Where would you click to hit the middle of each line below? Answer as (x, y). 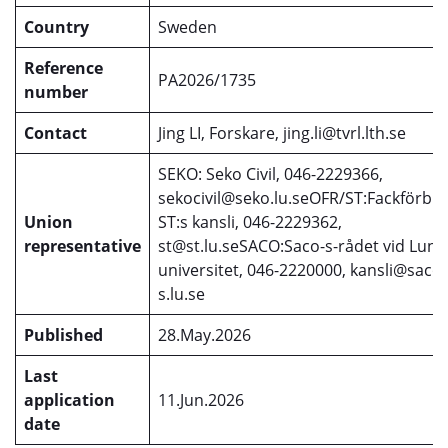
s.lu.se (181, 294)
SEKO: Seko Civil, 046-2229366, (270, 174)
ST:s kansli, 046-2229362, (250, 222)
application (69, 400)
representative (82, 246)
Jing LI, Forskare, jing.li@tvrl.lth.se (282, 133)
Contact (55, 133)
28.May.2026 (204, 335)
